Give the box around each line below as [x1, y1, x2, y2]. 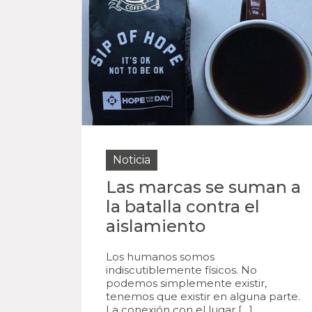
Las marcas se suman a [106, 177, 301, 197]
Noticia [113, 153, 150, 166]
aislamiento [106, 216, 205, 236]
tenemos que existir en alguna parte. [106, 290, 300, 303]
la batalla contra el [106, 196, 260, 217]
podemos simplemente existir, [106, 276, 267, 290]
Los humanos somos [106, 250, 214, 263]
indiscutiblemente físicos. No [106, 263, 257, 276]
